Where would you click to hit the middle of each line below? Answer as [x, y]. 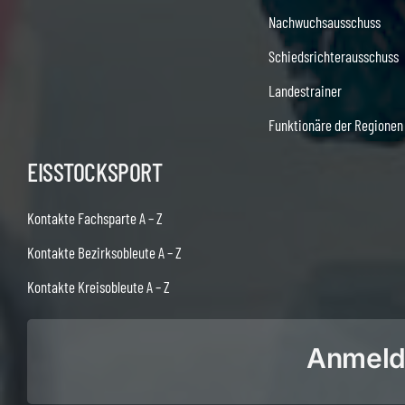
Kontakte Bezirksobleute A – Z [104, 252]
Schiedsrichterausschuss [334, 56]
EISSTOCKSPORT [94, 171]
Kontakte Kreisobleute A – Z [98, 286]
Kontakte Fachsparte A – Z [94, 217]
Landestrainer [306, 90]
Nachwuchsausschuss [325, 21]
